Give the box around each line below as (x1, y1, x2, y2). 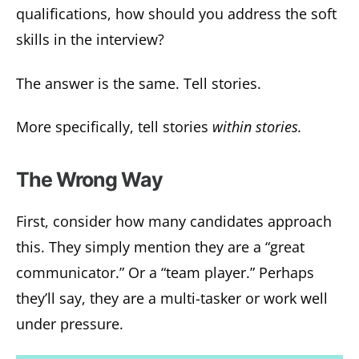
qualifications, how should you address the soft (16, 4, 337, 24)
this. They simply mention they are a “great (16, 237, 305, 257)
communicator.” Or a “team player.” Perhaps (16, 263, 314, 283)
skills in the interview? (16, 30, 164, 50)
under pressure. (16, 314, 123, 334)
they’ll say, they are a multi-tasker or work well (16, 288, 328, 309)
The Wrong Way (16, 167, 163, 192)
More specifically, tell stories (16, 117, 212, 137)
